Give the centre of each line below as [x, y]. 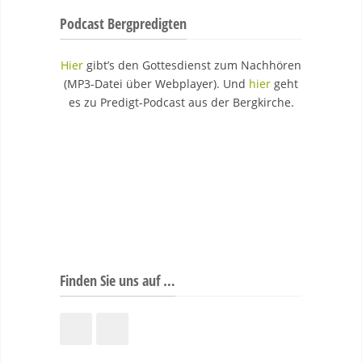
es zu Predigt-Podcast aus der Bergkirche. [181, 102]
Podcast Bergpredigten [123, 23]
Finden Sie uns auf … [118, 280]
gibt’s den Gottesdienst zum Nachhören [192, 65]
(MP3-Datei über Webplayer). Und [156, 84]
